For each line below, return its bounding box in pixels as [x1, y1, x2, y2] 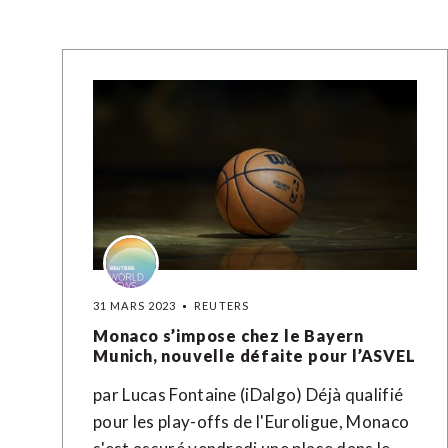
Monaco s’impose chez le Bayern [93, 326, 365, 345]
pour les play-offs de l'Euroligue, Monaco [93, 411, 410, 432]
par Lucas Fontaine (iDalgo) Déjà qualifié [93, 384, 404, 405]
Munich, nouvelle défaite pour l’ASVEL [93, 346, 416, 365]
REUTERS [194, 299, 249, 312]
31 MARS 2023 [93, 299, 177, 312]
